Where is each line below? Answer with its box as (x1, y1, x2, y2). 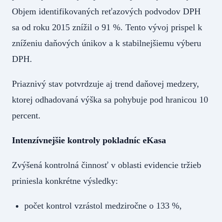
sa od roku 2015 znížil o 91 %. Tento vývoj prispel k (12, 22, 202, 33)
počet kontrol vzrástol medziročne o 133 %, (24, 201, 182, 211)
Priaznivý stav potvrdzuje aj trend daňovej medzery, (12, 79, 199, 89)
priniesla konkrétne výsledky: (12, 176, 118, 186)
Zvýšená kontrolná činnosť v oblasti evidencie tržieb (12, 160, 201, 170)
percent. (12, 111, 41, 121)
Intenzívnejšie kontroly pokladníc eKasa (12, 135, 166, 146)
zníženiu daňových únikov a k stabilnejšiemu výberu (12, 38, 201, 49)
